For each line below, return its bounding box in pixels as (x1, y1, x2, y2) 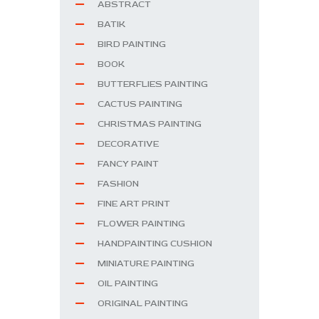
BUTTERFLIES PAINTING (98, 78, 208, 90)
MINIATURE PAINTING (98, 257, 194, 269)
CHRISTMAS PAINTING (98, 117, 202, 130)
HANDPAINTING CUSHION (98, 237, 212, 249)
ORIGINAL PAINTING (98, 297, 188, 309)
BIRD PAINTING (98, 38, 166, 50)
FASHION (98, 177, 139, 189)
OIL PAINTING (98, 277, 158, 289)
